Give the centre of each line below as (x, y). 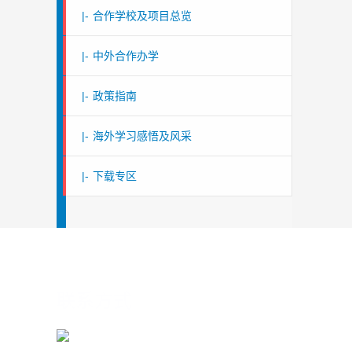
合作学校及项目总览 (142, 16)
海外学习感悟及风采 (142, 136)
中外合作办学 (126, 56)
